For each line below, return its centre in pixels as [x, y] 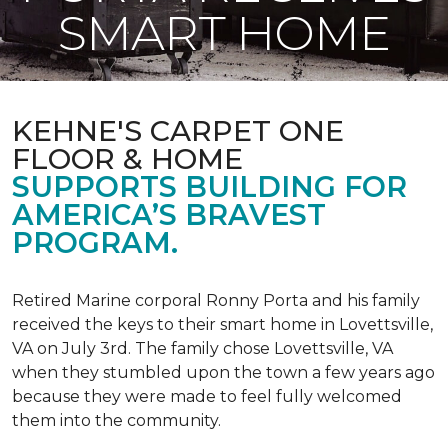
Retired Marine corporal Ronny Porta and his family [216, 300]
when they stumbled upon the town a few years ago [223, 372]
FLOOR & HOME [127, 158]
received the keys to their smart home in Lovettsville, [222, 324]
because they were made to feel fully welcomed [207, 396]
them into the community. [116, 420]
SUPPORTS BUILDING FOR [209, 186]
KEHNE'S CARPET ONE [178, 130]
